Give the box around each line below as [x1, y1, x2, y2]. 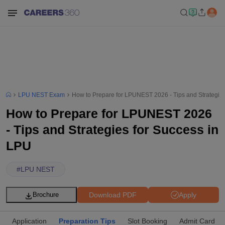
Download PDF [88, 190, 137, 199]
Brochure [32, 191, 59, 198]
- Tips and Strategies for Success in [6, 123, 218, 137]
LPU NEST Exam [18, 91, 65, 98]
